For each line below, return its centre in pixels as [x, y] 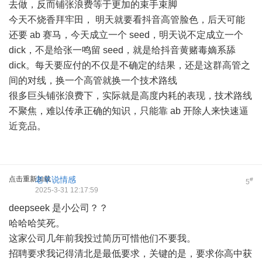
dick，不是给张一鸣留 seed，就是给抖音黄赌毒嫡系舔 [122, 50]
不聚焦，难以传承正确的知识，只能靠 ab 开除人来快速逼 [129, 111]
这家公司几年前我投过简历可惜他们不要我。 [102, 238]
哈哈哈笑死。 [37, 223]
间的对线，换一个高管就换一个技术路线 [93, 80]
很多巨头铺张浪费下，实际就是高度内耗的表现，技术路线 [130, 96]
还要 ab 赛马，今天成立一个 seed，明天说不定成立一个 [126, 35]
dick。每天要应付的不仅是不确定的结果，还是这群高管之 [130, 65]
